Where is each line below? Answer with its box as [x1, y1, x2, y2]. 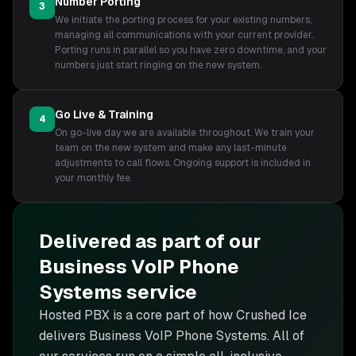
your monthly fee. [55, 172, 132, 184]
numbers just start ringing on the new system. [55, 59, 261, 72]
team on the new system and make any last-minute [55, 141, 287, 154]
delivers [39, 327, 89, 344]
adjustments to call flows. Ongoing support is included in [55, 157, 311, 169]
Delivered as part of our [39, 229, 261, 253]
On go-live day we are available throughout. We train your [55, 126, 315, 139]
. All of [267, 327, 304, 344]
